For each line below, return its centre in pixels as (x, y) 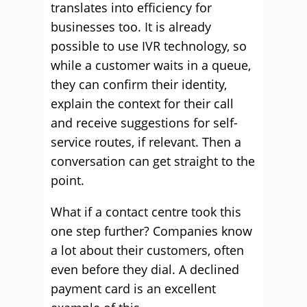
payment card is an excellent (133, 288)
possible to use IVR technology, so (149, 46)
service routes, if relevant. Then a (146, 142)
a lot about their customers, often (147, 250)
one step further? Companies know (151, 231)
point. (67, 180)
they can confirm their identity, (139, 84)
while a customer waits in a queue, (151, 65)
